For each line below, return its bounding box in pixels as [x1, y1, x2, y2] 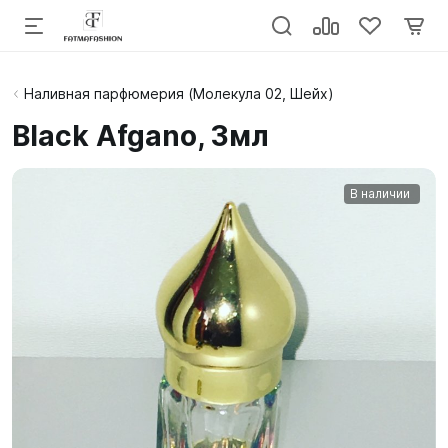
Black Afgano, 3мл [12, 119, 269, 153]
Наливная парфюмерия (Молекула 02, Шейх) [24, 85, 334, 102]
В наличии [350, 186, 410, 201]
